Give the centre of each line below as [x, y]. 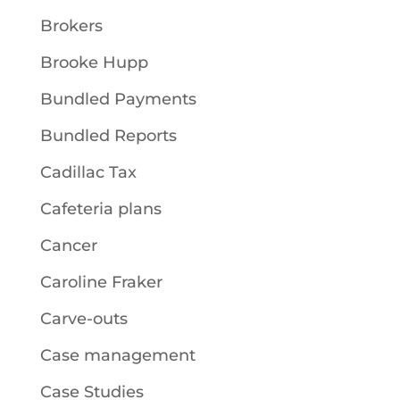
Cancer [68, 246]
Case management [117, 355]
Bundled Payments [118, 99]
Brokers [71, 26]
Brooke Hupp [94, 62]
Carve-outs [83, 319]
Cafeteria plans [100, 209]
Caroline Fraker [101, 282]
